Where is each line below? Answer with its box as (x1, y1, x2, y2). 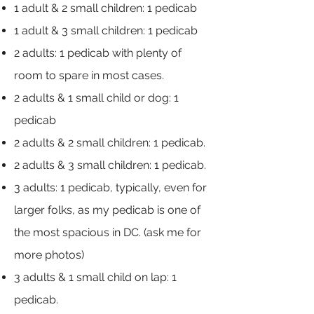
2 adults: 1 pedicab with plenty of (14, 46, 182, 60)
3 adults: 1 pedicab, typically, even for (14, 181, 207, 194)
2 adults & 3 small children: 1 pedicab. (14, 158, 206, 172)
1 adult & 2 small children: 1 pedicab (14, 1, 200, 15)
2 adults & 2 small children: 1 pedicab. (14, 136, 205, 149)
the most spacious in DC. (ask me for (14, 226, 201, 239)
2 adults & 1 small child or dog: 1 (14, 91, 179, 104)
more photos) (14, 248, 84, 261)
